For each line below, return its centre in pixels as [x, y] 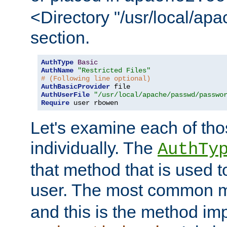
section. [60, 37]
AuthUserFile [65, 94]
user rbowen [94, 103]
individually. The [94, 148]
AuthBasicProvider [75, 86]
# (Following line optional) [96, 78]
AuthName [57, 70]
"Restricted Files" [114, 70]
